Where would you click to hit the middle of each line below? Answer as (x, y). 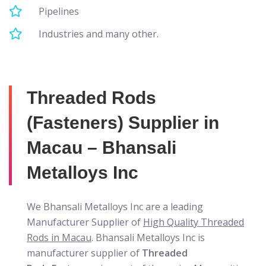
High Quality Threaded (194, 222)
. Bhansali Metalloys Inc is (148, 237)
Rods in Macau (59, 237)
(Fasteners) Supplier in (123, 123)
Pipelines (59, 11)
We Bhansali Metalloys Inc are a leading (115, 207)
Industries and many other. (99, 34)
